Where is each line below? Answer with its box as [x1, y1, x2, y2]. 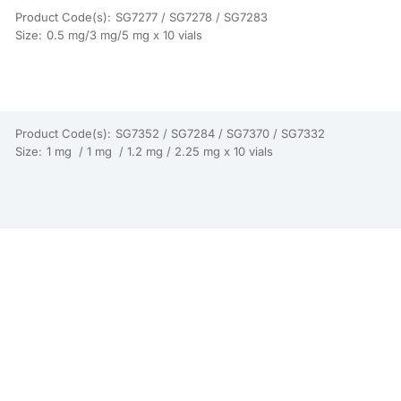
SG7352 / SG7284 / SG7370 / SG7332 [115, 126, 325, 141]
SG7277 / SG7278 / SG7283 [115, 10, 271, 24]
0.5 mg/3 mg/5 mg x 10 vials [46, 28, 202, 42]
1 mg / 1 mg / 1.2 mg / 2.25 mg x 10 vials [46, 144, 273, 158]
